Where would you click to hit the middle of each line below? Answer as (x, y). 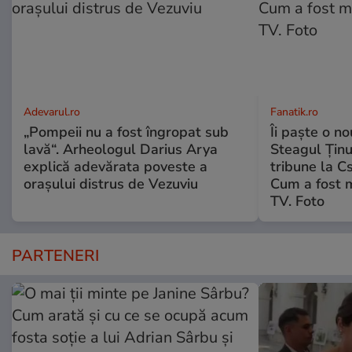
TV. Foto (297, 202)
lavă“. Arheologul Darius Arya (121, 150)
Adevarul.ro (52, 112)
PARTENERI (55, 256)
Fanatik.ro (294, 112)
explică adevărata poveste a (115, 167)
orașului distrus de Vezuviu (111, 184)
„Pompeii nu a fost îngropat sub (126, 132)
